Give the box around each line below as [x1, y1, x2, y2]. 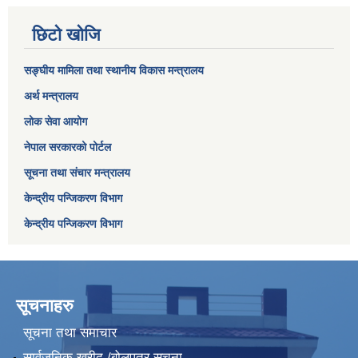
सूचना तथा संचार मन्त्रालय [24, 166, 130, 180]
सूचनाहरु [16, 296, 74, 316]
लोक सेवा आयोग [24, 115, 87, 129]
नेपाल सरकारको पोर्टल [24, 141, 111, 154]
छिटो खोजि [32, 25, 100, 46]
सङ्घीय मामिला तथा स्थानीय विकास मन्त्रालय [24, 64, 204, 78]
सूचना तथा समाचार [22, 324, 117, 340]
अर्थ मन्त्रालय [24, 89, 78, 103]
